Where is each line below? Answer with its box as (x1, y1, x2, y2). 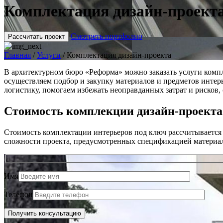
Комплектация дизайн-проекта (67, 50, 171, 59)
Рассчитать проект (8, 32, 65, 40)
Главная (4, 50, 31, 59)
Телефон (4, 190, 33, 199)
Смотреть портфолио (71, 31, 142, 40)
